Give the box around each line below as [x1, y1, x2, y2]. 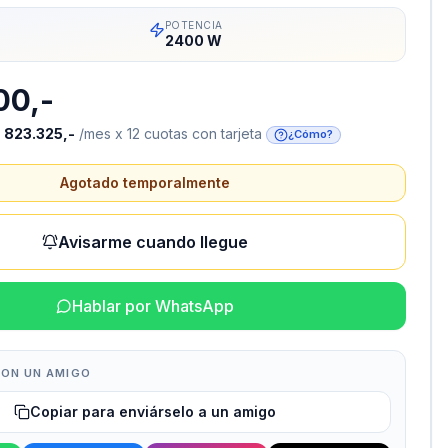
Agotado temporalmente [59, 173, 230, 191]
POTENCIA [164, 18, 223, 31]
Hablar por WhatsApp [71, 295, 234, 316]
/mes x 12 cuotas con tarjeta [75, 124, 263, 142]
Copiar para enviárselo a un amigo [29, 402, 276, 420]
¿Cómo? [288, 127, 334, 142]
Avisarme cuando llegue [57, 231, 248, 252]
